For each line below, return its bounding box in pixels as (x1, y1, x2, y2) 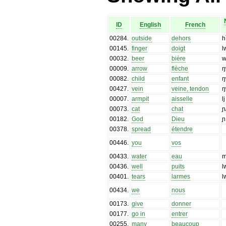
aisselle (172, 95, 193, 102)
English (139, 21, 161, 28)
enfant (172, 75, 189, 82)
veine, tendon (172, 85, 209, 92)
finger (132, 44, 148, 52)
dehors (172, 34, 191, 42)
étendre (172, 125, 193, 133)
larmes (172, 173, 191, 180)
